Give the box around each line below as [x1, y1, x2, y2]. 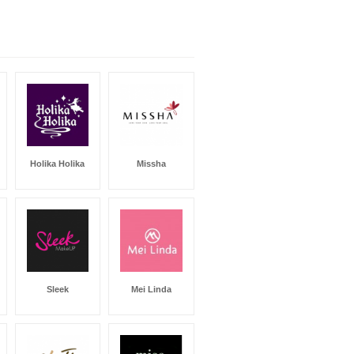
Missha [136, 158, 166, 168]
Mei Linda [130, 284, 171, 294]
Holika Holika [30, 158, 85, 168]
